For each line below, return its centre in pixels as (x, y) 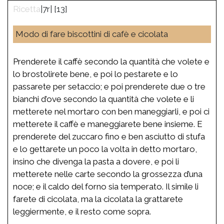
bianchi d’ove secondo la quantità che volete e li (103, 99)
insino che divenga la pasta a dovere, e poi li (96, 161)
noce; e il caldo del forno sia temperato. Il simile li (106, 186)
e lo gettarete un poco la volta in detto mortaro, (105, 149)
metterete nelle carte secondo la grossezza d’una (108, 174)
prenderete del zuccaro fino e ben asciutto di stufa (109, 136)
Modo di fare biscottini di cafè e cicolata (92, 34)
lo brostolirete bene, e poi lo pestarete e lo (95, 74)
